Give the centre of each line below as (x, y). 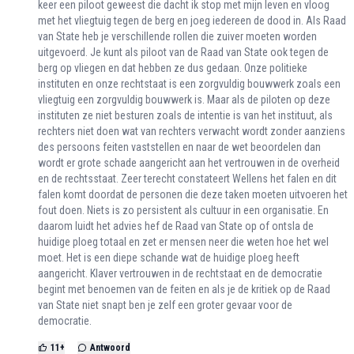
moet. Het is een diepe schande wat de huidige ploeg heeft (169, 258)
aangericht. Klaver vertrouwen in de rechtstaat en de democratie (180, 274)
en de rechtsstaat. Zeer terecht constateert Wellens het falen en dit (187, 179)
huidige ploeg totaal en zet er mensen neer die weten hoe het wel (183, 242)
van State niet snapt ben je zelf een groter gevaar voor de (165, 305)
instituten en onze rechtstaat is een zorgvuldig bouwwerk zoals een (189, 84)
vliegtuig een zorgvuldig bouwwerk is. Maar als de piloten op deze (184, 100)
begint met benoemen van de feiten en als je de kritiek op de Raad (184, 290)
